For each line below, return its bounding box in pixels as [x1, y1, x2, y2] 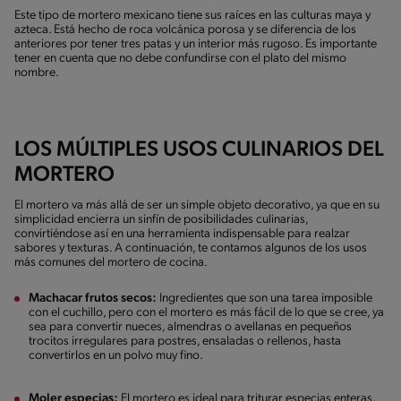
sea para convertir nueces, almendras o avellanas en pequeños [29, 320, 352, 334]
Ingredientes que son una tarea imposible [157, 291, 372, 305]
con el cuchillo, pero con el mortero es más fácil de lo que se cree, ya [29, 305, 384, 320]
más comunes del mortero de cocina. [14, 255, 212, 269]
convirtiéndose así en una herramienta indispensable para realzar [14, 226, 350, 241]
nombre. [14, 65, 64, 80]
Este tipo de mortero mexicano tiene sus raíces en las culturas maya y [14, 8, 371, 22]
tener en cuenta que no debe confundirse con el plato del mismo [14, 51, 346, 65]
